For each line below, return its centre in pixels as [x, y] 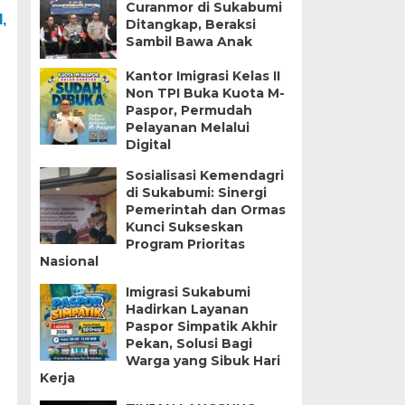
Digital [148, 145]
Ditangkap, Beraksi [190, 25]
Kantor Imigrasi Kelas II [202, 76]
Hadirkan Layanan [187, 310]
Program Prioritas [185, 245]
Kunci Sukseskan [184, 227]
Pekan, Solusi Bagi [188, 344]
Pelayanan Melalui [187, 128]
